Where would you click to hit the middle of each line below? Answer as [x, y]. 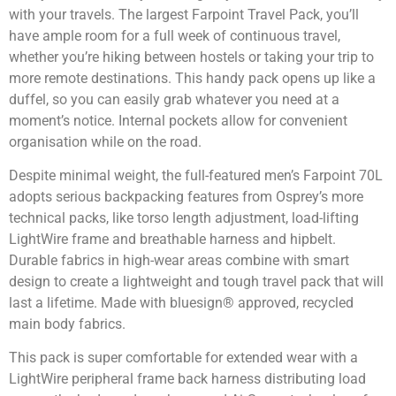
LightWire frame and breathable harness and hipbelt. [172, 240]
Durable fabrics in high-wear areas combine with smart [179, 261]
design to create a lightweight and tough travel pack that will [196, 282]
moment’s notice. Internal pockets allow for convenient [178, 120]
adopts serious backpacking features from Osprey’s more [186, 197]
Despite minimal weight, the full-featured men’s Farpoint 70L [196, 176]
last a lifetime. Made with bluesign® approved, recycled [181, 303]
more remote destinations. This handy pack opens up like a [192, 78]
